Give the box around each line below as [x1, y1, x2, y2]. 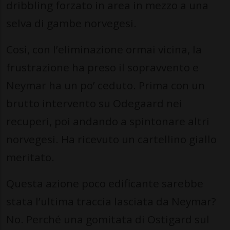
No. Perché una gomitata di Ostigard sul [6, 212, 209, 227]
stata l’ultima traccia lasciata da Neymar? [6, 194, 216, 209]
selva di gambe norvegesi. [6, 16, 137, 31]
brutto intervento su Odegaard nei [6, 96, 182, 111]
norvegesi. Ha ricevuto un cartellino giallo [6, 132, 217, 147]
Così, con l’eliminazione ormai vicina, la [6, 42, 202, 57]
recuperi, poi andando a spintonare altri [6, 114, 209, 129]
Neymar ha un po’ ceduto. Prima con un [6, 78, 205, 93]
